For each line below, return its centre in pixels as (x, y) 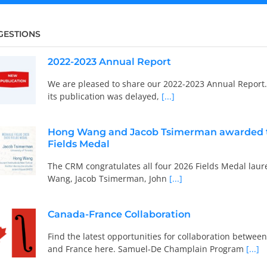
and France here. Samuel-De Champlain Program (145, 249)
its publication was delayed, (103, 96)
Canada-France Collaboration (119, 214)
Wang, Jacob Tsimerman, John (107, 178)
